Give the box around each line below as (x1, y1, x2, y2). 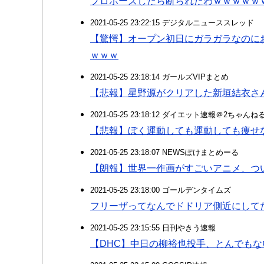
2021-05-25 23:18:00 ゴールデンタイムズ (90, 186, 231, 194)
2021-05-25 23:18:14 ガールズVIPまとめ (90, 72, 229, 81)
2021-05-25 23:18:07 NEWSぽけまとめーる (90, 148, 239, 157)
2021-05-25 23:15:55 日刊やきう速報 (90, 223, 216, 232)
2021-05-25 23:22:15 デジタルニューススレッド (90, 18, 254, 27)
